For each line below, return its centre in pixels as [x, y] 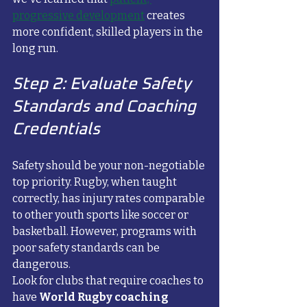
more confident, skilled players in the [109, 32]
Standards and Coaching [106, 107]
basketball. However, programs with [106, 232]
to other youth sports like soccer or [101, 215]
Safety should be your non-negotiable [110, 166]
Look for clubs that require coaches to [109, 281]
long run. [35, 49]
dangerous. [41, 265]
